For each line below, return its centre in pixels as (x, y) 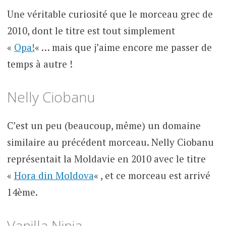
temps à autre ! (40, 64)
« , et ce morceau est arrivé (152, 176)
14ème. (22, 192)
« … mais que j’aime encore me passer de (123, 47)
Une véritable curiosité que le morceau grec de (110, 14)
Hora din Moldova (54, 176)
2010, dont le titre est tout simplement (91, 30)
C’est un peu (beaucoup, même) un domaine (104, 126)
